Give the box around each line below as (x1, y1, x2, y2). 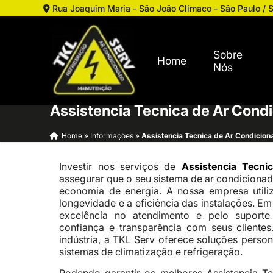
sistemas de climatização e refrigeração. (59, 246, 243, 258)
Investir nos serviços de (59, 160, 182, 172)
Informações (90, 131, 134, 140)
